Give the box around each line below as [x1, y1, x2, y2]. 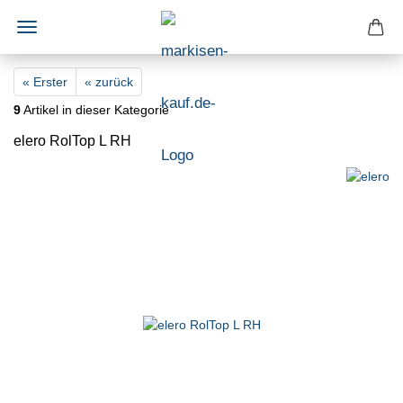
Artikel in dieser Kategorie [21, 103, 169, 117]
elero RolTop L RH [13, 133, 131, 148]
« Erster [22, 75, 67, 89]
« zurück [85, 75, 133, 89]
